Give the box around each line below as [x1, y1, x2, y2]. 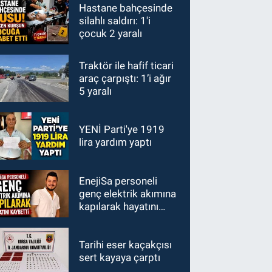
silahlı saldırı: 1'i [79, 14, 151, 27]
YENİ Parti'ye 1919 [79, 123, 165, 135]
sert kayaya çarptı [79, 251, 161, 263]
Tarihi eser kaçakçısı [79, 239, 172, 251]
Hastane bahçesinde [79, 1, 173, 14]
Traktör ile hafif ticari [79, 59, 174, 72]
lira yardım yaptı [79, 136, 152, 148]
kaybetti [79, 212, 117, 225]
